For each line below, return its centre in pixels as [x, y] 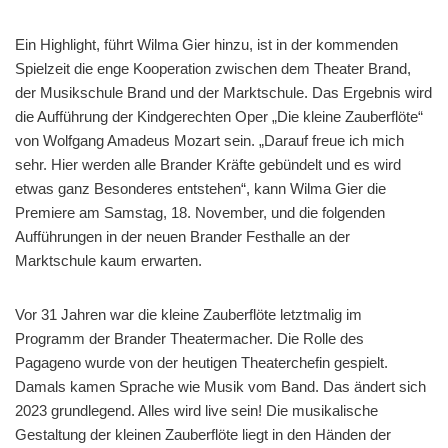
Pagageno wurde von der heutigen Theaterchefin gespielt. [201, 362]
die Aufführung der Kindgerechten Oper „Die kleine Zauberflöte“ [219, 116]
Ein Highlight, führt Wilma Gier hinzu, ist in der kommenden [206, 44]
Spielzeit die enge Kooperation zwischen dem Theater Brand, [213, 68]
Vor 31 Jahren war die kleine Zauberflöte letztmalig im [188, 314]
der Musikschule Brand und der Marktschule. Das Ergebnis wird [223, 92]
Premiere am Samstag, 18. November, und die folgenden [200, 212]
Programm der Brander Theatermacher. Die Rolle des [189, 338]
